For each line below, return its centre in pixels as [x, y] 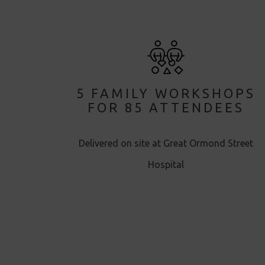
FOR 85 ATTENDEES [166, 107]
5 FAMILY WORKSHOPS [166, 93]
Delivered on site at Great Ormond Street [166, 143]
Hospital [166, 164]
